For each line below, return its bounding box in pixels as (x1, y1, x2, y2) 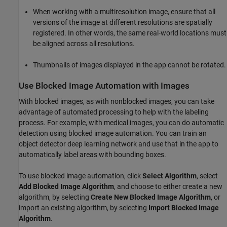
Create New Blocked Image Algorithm (91, 193, 211, 201)
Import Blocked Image (148, 203, 219, 212)
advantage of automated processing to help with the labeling (19, 107, 209, 116)
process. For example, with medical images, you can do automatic (19, 118, 224, 127)
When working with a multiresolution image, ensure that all (33, 7, 215, 16)
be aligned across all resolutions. (33, 39, 135, 48)
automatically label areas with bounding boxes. (19, 150, 166, 159)
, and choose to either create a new (114, 182, 222, 191)
